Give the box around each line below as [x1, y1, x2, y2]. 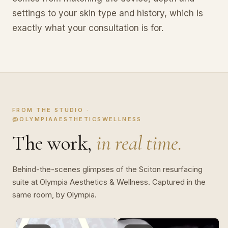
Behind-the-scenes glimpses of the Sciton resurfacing [12, 164, 203, 175]
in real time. [96, 131, 182, 156]
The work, [12, 131, 96, 156]
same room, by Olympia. [12, 190, 97, 200]
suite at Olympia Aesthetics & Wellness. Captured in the [12, 177, 206, 187]
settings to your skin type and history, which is [12, 8, 203, 19]
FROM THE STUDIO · [12, 106, 90, 114]
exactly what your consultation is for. [12, 23, 163, 34]
